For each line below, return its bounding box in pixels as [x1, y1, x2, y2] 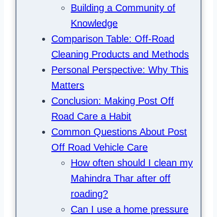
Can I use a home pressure [71, 204, 188, 215]
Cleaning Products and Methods [51, 49, 189, 60]
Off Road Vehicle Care [51, 142, 148, 153]
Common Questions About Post [51, 126, 187, 138]
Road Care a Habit [51, 111, 131, 122]
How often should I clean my [71, 157, 193, 169]
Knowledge [71, 18, 118, 29]
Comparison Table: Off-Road [51, 33, 174, 45]
